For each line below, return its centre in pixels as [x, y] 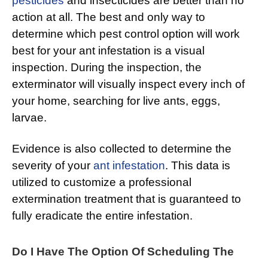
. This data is [198, 166]
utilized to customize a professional [102, 182]
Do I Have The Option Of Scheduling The [123, 252]
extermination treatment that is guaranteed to [127, 199]
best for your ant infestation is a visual [108, 51]
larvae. [29, 118]
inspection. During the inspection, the [107, 68]
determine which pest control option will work [126, 34]
